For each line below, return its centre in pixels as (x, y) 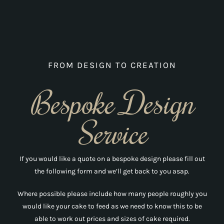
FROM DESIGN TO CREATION (112, 65)
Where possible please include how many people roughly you (112, 194)
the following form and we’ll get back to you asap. (112, 171)
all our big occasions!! (112, 37)
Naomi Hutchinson (112, 76)
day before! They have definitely (112, 7)
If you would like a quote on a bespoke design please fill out (112, 159)
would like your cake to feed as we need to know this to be (112, 206)
